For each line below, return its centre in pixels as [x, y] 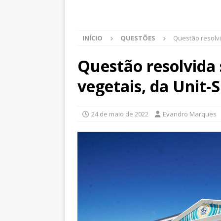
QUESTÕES [138, 38]
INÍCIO [92, 38]
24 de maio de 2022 [120, 114]
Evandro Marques [190, 114]
